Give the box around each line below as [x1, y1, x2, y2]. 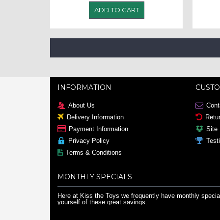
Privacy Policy [68, 137, 110, 145]
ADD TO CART [94, 5, 139, 14]
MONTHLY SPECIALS [57, 172, 132, 182]
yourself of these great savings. [57, 198, 147, 206]
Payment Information [69, 125, 128, 133]
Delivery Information [67, 113, 124, 121]
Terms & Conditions [66, 149, 122, 157]
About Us [68, 102, 95, 110]
